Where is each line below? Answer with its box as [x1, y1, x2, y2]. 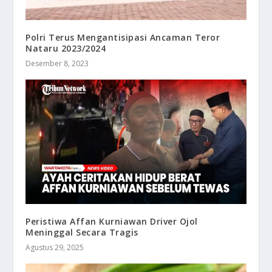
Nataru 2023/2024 [25, 42, 106, 55]
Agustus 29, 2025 [25, 242, 84, 253]
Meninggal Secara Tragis [25, 226, 138, 238]
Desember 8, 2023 [25, 58, 89, 69]
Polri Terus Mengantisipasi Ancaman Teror [25, 32, 220, 44]
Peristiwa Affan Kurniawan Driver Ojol [25, 215, 198, 227]
